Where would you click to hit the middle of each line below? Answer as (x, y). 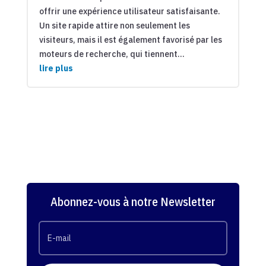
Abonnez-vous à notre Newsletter (133, 202)
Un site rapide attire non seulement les (114, 26)
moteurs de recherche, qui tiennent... (112, 54)
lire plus (56, 68)
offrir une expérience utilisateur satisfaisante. (129, 11)
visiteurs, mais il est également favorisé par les (130, 40)
